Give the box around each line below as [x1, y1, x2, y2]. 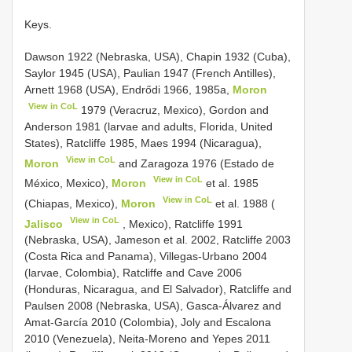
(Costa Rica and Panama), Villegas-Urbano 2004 [24, 250, 267, 263]
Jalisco [24, 217, 63, 230]
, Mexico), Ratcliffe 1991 [119, 217, 244, 230]
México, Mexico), [24, 176, 112, 189]
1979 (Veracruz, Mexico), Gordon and [78, 103, 269, 116]
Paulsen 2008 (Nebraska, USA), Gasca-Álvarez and [24, 299, 281, 313]
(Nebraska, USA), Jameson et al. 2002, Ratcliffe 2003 [24, 233, 291, 247]
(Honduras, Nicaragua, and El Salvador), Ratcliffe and [24, 283, 291, 296]
